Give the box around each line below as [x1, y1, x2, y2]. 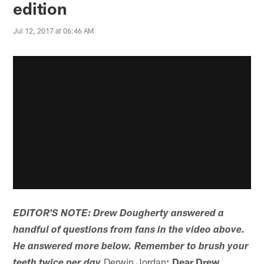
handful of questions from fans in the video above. [13, 225, 246, 236]
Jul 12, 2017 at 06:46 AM [13, 27, 94, 35]
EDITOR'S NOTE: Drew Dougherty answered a [13, 209, 225, 219]
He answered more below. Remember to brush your [13, 242, 249, 252]
